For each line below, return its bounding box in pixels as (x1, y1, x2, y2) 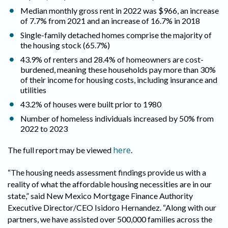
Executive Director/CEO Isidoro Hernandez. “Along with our (8, 203, 216, 213)
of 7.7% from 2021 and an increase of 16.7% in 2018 (20, 16, 200, 26)
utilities (20, 85, 46, 95)
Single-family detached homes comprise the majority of (20, 30, 212, 40)
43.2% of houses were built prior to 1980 (20, 99, 161, 109)
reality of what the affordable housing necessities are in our (8, 179, 212, 189)
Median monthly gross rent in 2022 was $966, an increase (20, 6, 219, 16)
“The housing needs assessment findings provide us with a (8, 167, 206, 178)
